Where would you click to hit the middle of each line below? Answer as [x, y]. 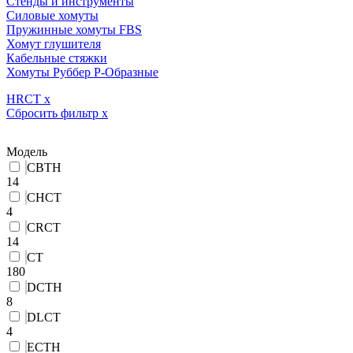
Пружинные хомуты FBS [74, 29]
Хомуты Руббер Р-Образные [82, 72]
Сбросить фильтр [54, 113]
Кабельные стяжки [57, 58]
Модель [27, 151]
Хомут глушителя [54, 43]
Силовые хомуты [52, 15]
